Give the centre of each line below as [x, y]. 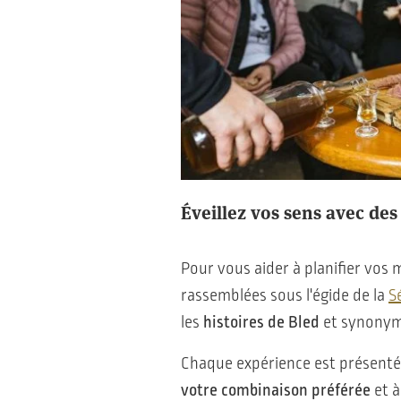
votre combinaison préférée [276, 390]
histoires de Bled [260, 322]
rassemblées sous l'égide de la [285, 295]
